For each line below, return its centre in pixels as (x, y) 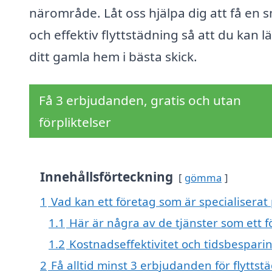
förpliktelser (75, 122)
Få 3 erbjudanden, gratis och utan (140, 100)
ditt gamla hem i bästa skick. (113, 57)
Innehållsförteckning (107, 177)
